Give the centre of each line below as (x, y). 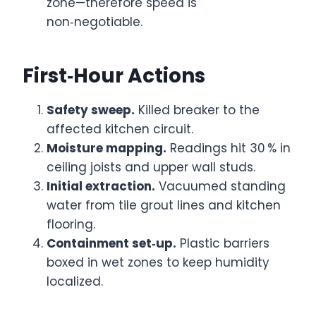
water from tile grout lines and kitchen (164, 205)
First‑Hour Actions (114, 75)
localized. (75, 281)
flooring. (71, 224)
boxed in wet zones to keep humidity (158, 262)
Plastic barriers (223, 243)
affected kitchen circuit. (120, 129)
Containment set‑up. (111, 243)
